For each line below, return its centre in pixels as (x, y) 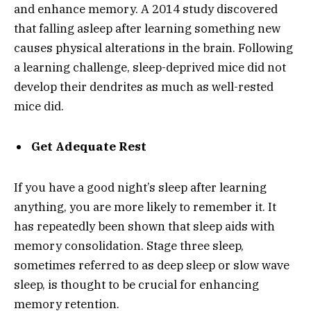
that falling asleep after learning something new (147, 28)
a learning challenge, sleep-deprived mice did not (150, 67)
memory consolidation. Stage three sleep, (129, 245)
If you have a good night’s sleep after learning (140, 187)
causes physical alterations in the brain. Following (153, 48)
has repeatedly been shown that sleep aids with (144, 226)
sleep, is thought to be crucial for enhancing (136, 284)
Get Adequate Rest (89, 147)
